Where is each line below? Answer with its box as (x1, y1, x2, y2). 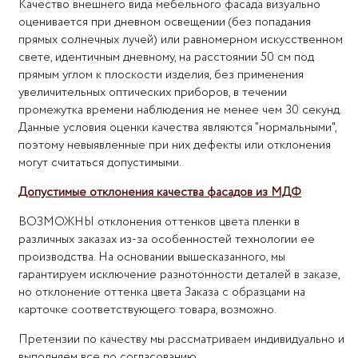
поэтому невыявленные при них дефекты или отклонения (18, 137, 331, 155)
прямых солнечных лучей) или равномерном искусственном (18, 31, 343, 50)
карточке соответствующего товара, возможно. (18, 301, 276, 320)
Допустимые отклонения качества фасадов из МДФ (18, 184, 301, 202)
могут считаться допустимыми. (18, 154, 181, 173)
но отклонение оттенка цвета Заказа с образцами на (18, 284, 305, 302)
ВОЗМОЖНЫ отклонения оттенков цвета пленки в (18, 213, 300, 232)
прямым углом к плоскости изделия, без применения (18, 66, 304, 85)
